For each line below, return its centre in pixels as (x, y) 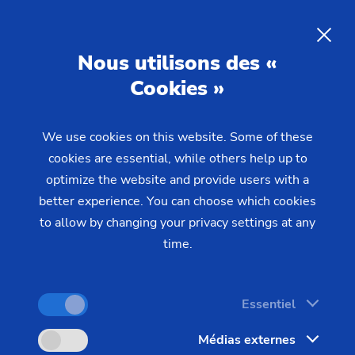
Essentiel (269, 304)
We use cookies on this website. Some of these (177, 137)
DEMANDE (284, 96)
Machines (207, 140)
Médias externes (247, 340)
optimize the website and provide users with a (177, 180)
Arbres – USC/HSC (72, 158)
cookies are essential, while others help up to (177, 158)
